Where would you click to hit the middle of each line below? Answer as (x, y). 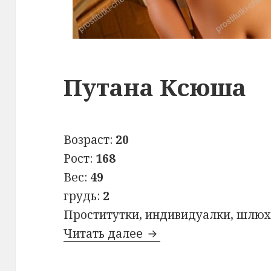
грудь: (83, 196)
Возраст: (90, 140)
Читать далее (105, 234)
